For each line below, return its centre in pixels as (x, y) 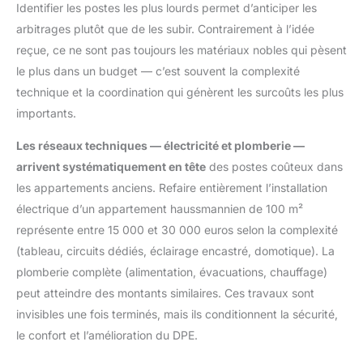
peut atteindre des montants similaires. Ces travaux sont (165, 293)
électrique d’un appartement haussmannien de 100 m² (160, 208)
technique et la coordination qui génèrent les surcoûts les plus (180, 92)
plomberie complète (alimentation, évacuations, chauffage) (172, 271)
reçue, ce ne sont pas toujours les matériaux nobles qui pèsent (181, 49)
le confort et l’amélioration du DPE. (107, 335)
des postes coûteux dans (274, 166)
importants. (46, 113)
